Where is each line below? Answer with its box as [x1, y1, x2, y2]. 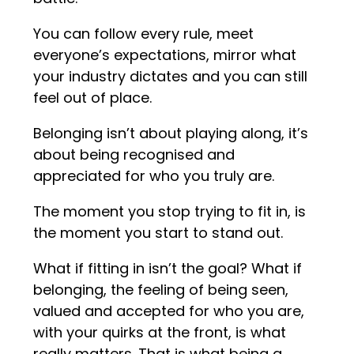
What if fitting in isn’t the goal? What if [33, 258, 303, 279]
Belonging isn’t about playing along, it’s [33, 123, 309, 144]
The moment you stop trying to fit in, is [33, 201, 307, 222]
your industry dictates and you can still [33, 66, 308, 87]
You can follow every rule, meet [33, 24, 254, 44]
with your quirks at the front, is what [33, 322, 287, 343]
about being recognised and [33, 145, 235, 165]
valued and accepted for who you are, [33, 301, 305, 322]
